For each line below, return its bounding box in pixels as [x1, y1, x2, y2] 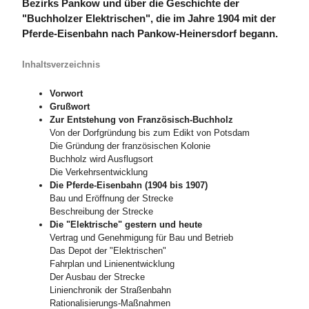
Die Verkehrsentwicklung [50, 167, 148, 178]
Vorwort [50, 88, 83, 99]
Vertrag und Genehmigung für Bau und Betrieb [50, 232, 233, 243]
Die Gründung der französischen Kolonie [50, 141, 210, 152]
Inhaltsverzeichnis [22, 59, 100, 70]
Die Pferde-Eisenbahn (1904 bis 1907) [50, 180, 208, 191]
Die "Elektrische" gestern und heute [50, 219, 202, 230]
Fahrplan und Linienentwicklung [50, 259, 175, 270]
